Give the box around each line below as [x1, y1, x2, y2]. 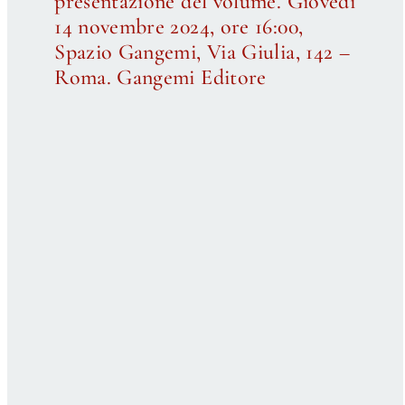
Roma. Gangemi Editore [54, 63, 267, 90]
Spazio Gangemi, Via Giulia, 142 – [54, 38, 351, 65]
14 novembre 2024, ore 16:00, [54, 13, 304, 40]
